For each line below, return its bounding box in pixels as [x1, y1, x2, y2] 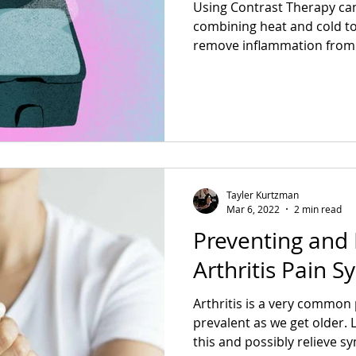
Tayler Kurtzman [226, 188, 299, 201]
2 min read [294, 202, 342, 215]
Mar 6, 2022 [226, 202, 280, 215]
